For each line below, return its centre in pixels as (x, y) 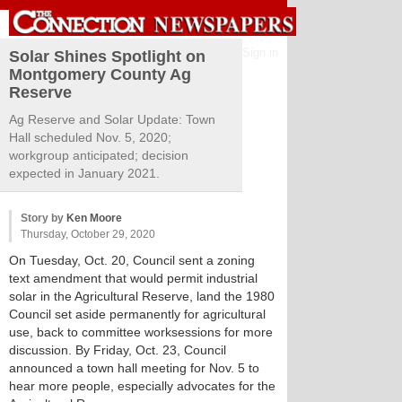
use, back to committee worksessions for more (141, 332)
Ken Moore (94, 218)
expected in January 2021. (84, 173)
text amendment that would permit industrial (133, 278)
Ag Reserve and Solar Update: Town (112, 119)
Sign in (260, 52)
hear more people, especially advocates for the (142, 386)
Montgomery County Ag (100, 74)
